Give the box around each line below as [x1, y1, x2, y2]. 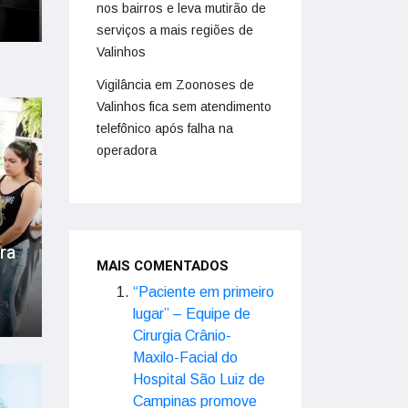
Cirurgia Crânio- [133, 328, 231, 343]
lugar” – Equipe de [133, 306, 250, 321]
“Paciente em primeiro [133, 284, 274, 300]
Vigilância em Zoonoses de [97, 77, 254, 92]
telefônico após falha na [97, 121, 233, 136]
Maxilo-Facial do [133, 350, 238, 365]
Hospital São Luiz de [133, 372, 265, 387]
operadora [97, 143, 157, 158]
